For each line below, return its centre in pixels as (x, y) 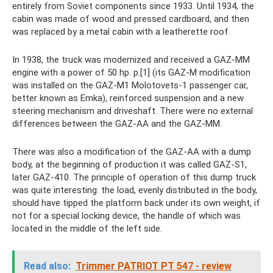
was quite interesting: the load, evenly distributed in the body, (135, 190)
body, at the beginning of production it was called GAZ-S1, (129, 165)
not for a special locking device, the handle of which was (126, 216)
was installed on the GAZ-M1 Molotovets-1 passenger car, (130, 85)
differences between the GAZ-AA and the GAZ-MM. (117, 124)
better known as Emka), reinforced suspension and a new (128, 98)
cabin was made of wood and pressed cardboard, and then (131, 19)
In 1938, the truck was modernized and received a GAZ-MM (131, 60)
